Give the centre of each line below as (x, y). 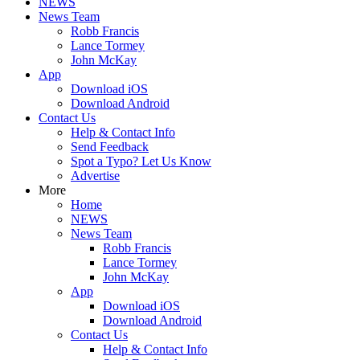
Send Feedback (110, 147)
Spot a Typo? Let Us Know (141, 161)
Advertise (95, 176)
